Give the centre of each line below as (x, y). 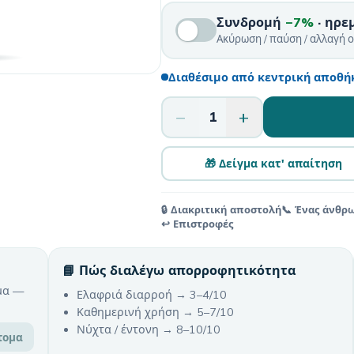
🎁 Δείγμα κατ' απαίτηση (274, 163)
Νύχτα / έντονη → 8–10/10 (149, 329)
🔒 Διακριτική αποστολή (221, 209)
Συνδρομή (250, 23)
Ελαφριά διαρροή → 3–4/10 (152, 294)
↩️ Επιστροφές (197, 223)
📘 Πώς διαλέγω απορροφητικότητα (179, 270)
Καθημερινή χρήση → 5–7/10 (155, 312)
